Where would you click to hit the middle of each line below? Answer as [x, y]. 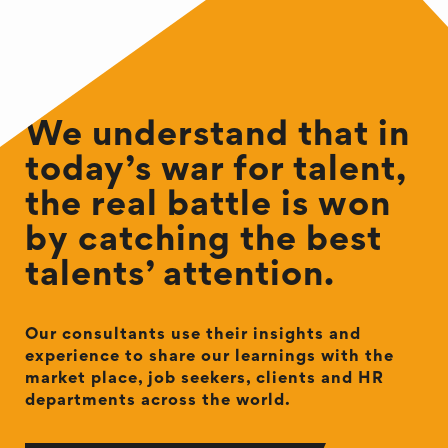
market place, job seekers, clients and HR [204, 379]
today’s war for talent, [215, 172]
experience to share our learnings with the [209, 357]
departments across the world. [158, 401]
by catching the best [203, 242]
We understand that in [217, 137]
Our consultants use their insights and [193, 335]
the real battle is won [208, 207]
